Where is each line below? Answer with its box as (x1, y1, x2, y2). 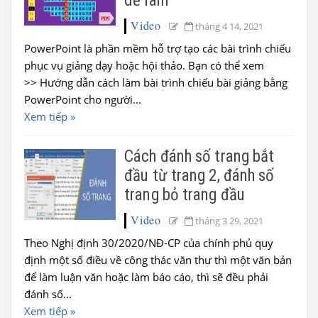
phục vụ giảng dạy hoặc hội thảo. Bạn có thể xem (24, 58, 264, 72)
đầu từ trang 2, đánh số (124, 166, 275, 185)
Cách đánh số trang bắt (124, 147, 275, 166)
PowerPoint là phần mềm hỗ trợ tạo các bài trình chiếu (24, 41, 291, 55)
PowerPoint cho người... (24, 92, 141, 106)
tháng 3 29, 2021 (195, 214, 264, 227)
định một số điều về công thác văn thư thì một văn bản (24, 253, 292, 267)
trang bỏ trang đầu (124, 185, 245, 204)
